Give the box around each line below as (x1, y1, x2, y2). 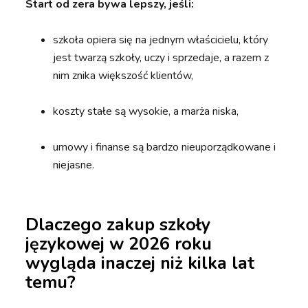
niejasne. (53, 157, 95, 173)
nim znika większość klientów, (53, 68, 194, 84)
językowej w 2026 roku (25, 232, 212, 256)
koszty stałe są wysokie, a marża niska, (53, 104, 239, 120)
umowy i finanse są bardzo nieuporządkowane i (53, 140, 276, 155)
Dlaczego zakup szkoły (25, 213, 211, 237)
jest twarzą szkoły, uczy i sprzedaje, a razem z (53, 50, 269, 66)
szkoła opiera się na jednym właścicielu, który (53, 32, 269, 48)
